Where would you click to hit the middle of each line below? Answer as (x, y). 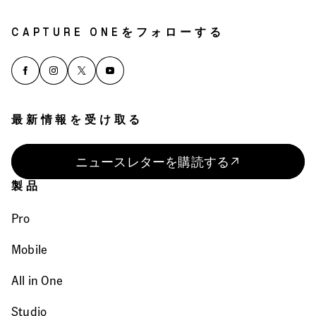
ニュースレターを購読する (152, 161)
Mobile (30, 249)
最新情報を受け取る (78, 120)
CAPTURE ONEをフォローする (118, 32)
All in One (37, 280)
